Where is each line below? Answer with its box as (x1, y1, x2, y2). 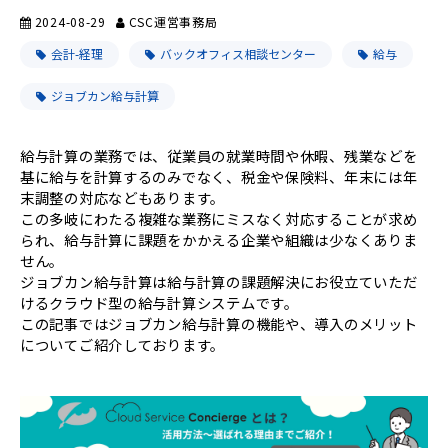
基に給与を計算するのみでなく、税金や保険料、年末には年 (20, 165, 418, 187)
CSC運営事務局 (128, 12, 218, 30)
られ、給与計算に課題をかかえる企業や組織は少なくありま (20, 228, 418, 250)
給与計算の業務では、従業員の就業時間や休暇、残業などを (20, 144, 418, 166)
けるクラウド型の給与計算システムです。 (20, 291, 299, 313)
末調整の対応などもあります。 (20, 186, 226, 208)
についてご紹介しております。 (20, 333, 226, 355)
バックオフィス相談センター (160, 44, 316, 62)
